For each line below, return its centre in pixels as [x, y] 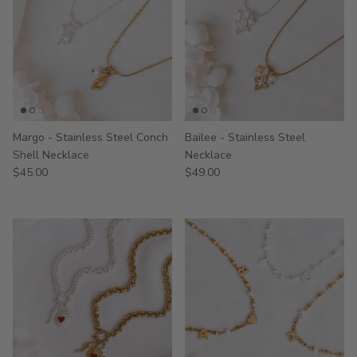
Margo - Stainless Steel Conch [90, 137]
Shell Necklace [51, 155]
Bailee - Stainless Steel [245, 137]
